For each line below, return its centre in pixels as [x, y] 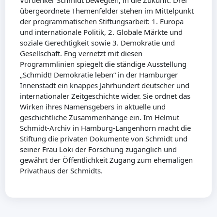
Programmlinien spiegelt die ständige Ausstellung [103, 64]
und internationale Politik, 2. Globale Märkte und [101, 32]
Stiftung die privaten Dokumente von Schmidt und [104, 139]
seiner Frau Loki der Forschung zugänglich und [99, 149]
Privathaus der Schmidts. [62, 171]
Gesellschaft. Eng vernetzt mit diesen [81, 54]
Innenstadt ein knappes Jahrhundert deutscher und [105, 85]
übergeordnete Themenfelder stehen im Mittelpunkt [107, 11]
